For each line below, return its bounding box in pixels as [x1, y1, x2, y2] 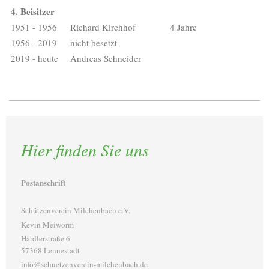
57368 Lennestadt [21, 244, 80, 256]
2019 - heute [11, 52, 58, 64]
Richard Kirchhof [70, 20, 136, 33]
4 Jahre [170, 20, 197, 33]
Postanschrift [21, 176, 65, 188]
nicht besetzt [70, 36, 117, 49]
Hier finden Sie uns [21, 138, 149, 161]
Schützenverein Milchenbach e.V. [21, 205, 130, 216]
